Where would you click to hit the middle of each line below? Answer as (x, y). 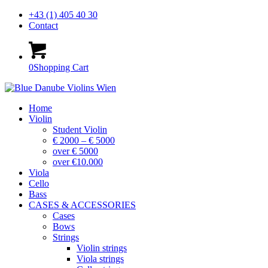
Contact (43, 25)
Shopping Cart (61, 67)
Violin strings (102, 248)
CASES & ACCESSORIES (82, 205)
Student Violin (80, 130)
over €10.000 (78, 162)
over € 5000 (75, 151)
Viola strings (100, 259)
